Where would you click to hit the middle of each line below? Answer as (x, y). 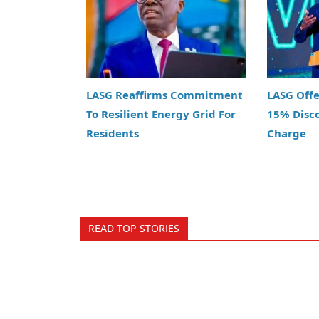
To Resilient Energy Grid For (161, 114)
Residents (113, 133)
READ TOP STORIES (134, 228)
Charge (286, 133)
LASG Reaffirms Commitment (164, 94)
